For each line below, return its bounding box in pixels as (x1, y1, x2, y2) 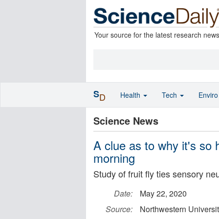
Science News (93, 113, 158, 128)
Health (120, 90, 142, 100)
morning (93, 149, 135, 166)
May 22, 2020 (140, 188, 187, 199)
